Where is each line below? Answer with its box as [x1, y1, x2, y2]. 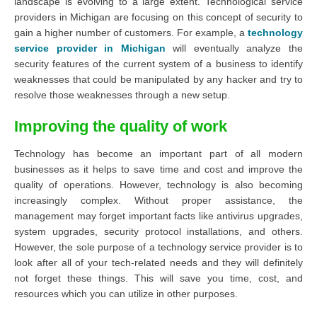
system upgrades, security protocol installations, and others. [14, 225, 303, 237]
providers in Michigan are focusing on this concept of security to [14, 11, 303, 23]
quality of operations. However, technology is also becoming [14, 178, 303, 190]
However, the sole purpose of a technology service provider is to [14, 241, 303, 253]
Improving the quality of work [14, 117, 227, 135]
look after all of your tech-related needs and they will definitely [14, 256, 303, 268]
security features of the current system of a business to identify [14, 57, 303, 69]
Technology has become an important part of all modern [14, 147, 303, 159]
